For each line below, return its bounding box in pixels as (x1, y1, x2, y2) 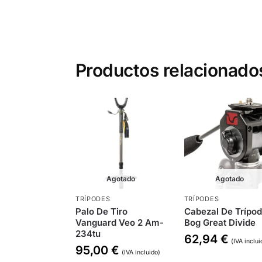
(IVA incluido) (121, 248, 160, 256)
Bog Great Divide (184, 216, 256, 228)
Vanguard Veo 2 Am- (75, 216, 164, 228)
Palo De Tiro (75, 205, 127, 217)
